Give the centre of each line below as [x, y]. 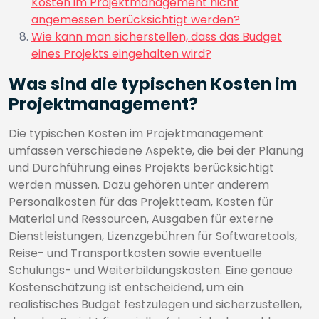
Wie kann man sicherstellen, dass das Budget [157, 37]
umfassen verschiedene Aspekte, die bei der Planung [156, 151]
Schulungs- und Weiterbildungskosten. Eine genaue [151, 270]
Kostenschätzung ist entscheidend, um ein [126, 287]
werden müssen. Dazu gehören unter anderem [139, 185]
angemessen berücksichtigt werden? [136, 20]
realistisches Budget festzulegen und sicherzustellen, [155, 304]
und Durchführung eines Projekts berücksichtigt [141, 168]
